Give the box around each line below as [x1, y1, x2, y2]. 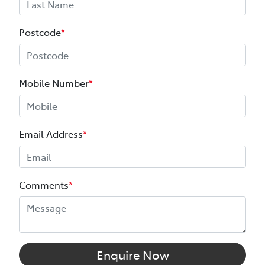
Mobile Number [19, 76, 89, 90]
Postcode [19, 25, 61, 39]
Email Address [19, 127, 83, 141]
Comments [19, 178, 69, 192]
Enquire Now [96, 247, 169, 263]
